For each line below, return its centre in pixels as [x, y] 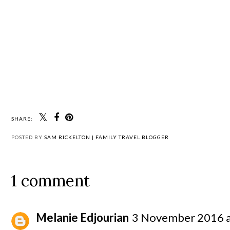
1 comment [51, 180]
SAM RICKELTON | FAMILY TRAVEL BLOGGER [107, 137]
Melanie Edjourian [82, 217]
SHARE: [22, 118]
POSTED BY [28, 137]
